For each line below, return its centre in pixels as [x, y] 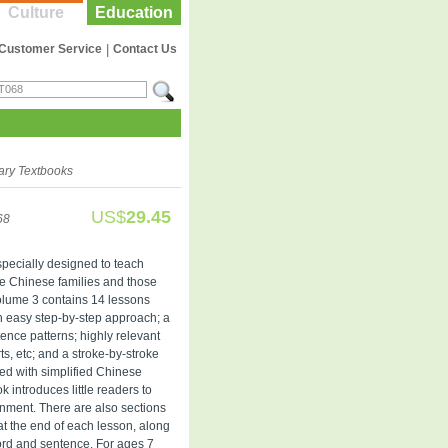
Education [134, 12]
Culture [36, 12]
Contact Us [145, 49]
